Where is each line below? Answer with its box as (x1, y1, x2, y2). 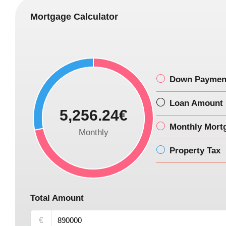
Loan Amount (169, 98, 223, 108)
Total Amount (30, 193, 84, 203)
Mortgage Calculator (30, 11, 118, 22)
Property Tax (169, 145, 220, 155)
